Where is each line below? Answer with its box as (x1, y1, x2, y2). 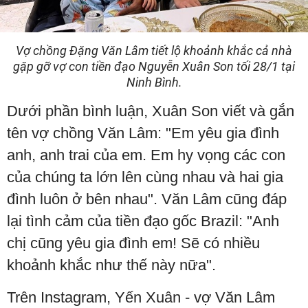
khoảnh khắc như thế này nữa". (7, 256, 216, 274)
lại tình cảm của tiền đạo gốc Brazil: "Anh (7, 212, 279, 230)
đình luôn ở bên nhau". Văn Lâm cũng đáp (7, 190, 287, 208)
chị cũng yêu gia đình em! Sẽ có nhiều (7, 234, 260, 252)
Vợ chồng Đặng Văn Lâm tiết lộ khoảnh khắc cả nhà (16, 43, 292, 58)
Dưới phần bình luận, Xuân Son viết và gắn (7, 102, 294, 120)
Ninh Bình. (126, 75, 182, 90)
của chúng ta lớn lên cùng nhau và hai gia (7, 168, 283, 186)
